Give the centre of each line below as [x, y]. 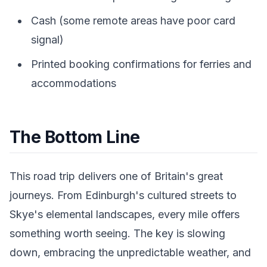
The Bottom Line [75, 137]
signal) [47, 40]
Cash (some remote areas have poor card [133, 21]
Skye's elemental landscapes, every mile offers [125, 214]
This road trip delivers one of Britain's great [116, 176]
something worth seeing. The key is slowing [117, 233]
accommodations [74, 83]
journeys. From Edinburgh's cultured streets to [123, 195]
